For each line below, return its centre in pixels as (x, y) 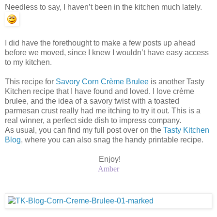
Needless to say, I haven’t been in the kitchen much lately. (103, 7)
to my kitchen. (28, 62)
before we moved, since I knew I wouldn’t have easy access (107, 52)
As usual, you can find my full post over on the (84, 130)
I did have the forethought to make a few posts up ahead (100, 43)
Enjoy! (108, 159)
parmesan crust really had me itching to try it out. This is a (103, 110)
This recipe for (30, 81)
